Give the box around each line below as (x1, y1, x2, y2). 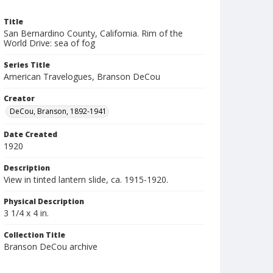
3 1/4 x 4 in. (4, 207, 49, 219)
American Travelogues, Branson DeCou (4, 71, 160, 82)
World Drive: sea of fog (4, 37, 95, 49)
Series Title (4, 60, 50, 70)
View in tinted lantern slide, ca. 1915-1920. (4, 174, 168, 185)
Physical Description (4, 196, 84, 207)
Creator (4, 93, 35, 104)
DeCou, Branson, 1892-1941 (10, 106, 107, 116)
